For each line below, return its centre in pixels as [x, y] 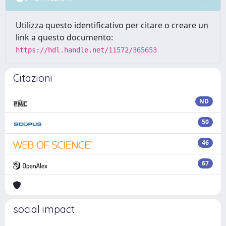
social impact [44, 209]
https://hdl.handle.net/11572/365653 [86, 50]
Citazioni [33, 78]
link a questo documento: [64, 37]
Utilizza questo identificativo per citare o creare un [112, 25]
